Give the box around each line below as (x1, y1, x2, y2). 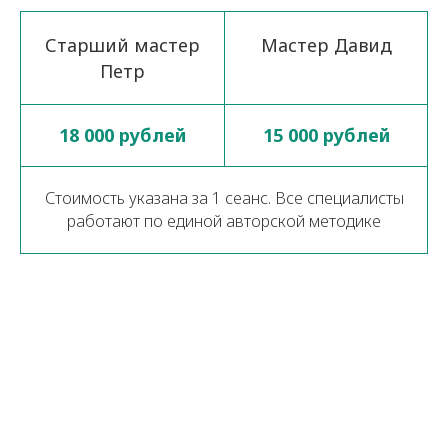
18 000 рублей (59, 123, 186, 148)
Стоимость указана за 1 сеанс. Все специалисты (44, 187, 404, 210)
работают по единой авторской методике (67, 210, 381, 233)
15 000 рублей (262, 123, 390, 148)
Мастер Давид (260, 33, 392, 58)
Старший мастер (45, 33, 200, 58)
